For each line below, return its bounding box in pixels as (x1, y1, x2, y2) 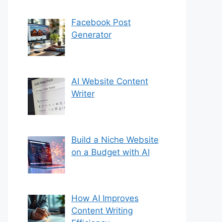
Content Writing (71, 206, 133, 216)
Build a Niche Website (71, 135, 159, 145)
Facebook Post (71, 17, 131, 28)
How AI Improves (71, 193, 139, 204)
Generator (71, 30, 111, 40)
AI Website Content (71, 76, 148, 86)
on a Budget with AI (71, 147, 150, 158)
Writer (71, 88, 95, 99)
